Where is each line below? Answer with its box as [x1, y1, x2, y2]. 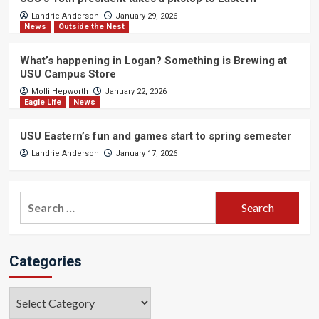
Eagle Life [23, 98, 61, 108]
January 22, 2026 [104, 87, 167, 97]
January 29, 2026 [115, 11, 177, 21]
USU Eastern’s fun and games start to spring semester [19, 130, 291, 143]
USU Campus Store [19, 68, 116, 81]
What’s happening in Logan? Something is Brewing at [19, 54, 287, 68]
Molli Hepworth [31, 87, 88, 97]
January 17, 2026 [115, 149, 177, 159]
